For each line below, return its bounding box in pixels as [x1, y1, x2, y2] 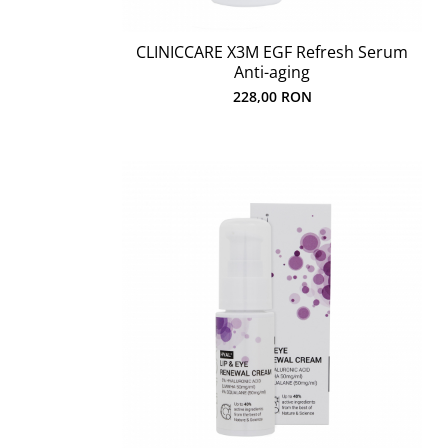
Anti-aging [234, 61, 310, 83]
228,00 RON [232, 87, 312, 106]
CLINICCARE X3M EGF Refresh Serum [136, 41, 408, 63]
